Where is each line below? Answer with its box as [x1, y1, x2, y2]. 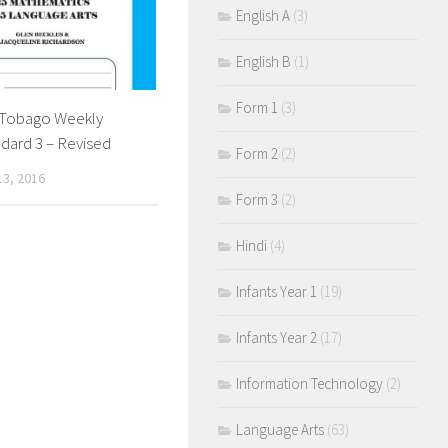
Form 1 [236, 98, 278, 117]
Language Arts [236, 420, 324, 439]
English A [236, 6, 290, 25]
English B [236, 52, 291, 71]
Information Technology [236, 374, 383, 393]
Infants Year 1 [236, 282, 317, 301]
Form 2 [236, 144, 278, 163]
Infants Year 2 [236, 328, 317, 347]
